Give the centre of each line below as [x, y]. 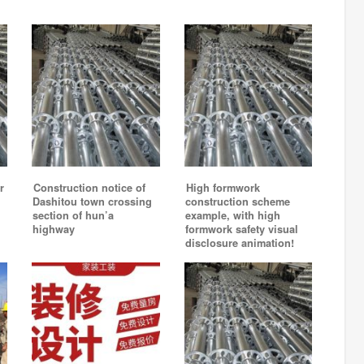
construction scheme [237, 202]
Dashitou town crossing [92, 202]
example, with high [232, 216]
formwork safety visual [241, 230]
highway [54, 230]
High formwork [223, 188]
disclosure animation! [239, 243]
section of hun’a [73, 216]
